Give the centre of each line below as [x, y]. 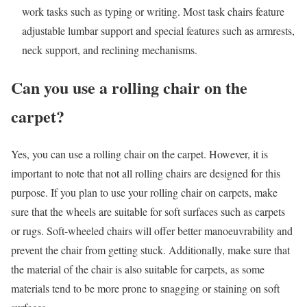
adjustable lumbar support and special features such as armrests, [158, 31]
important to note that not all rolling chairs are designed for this [146, 173]
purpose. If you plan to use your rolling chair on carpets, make [144, 193]
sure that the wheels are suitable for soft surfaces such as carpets [148, 212]
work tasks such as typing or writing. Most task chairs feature [153, 12]
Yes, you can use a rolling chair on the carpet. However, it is [139, 154]
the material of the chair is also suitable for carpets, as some [138, 269]
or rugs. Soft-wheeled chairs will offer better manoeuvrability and [152, 231]
